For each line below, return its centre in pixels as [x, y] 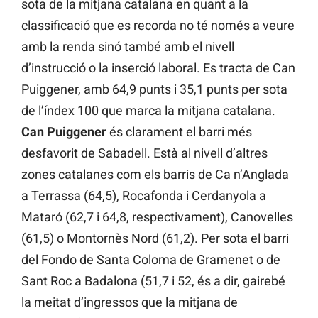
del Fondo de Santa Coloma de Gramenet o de [151, 260]
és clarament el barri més [179, 132]
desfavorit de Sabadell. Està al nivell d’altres [144, 153]
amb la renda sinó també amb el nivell [128, 47]
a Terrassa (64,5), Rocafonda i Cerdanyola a [144, 196]
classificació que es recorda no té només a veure [158, 26]
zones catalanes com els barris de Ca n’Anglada [155, 175]
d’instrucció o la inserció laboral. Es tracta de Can [158, 68]
